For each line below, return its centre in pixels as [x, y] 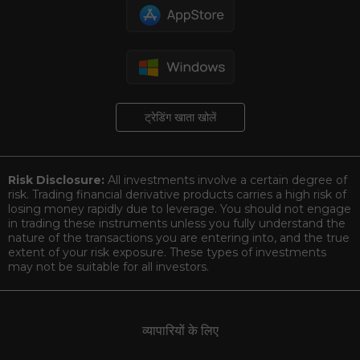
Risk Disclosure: [58, 180]
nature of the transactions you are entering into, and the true [179, 237]
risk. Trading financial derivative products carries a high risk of [177, 194]
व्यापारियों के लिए [180, 330]
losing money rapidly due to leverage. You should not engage [180, 209]
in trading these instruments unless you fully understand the [177, 223]
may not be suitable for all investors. [108, 266]
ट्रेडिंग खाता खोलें [180, 117]
